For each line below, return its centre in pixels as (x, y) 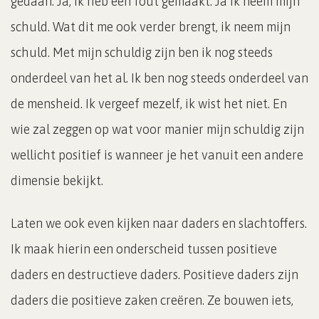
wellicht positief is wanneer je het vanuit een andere (157, 155)
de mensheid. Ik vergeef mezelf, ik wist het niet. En (149, 103)
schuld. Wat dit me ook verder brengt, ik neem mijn (151, 26)
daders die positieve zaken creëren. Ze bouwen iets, (152, 300)
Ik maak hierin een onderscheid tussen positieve (144, 249)
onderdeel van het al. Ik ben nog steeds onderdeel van (159, 78)
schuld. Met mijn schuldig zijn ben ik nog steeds (142, 52)
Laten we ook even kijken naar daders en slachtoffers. (159, 223)
